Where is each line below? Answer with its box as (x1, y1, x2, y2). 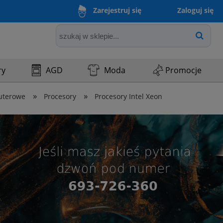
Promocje (165, 65, 202, 76)
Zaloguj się (177, 5, 214, 15)
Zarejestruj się (93, 5, 142, 15)
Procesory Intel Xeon (94, 92, 162, 102)
